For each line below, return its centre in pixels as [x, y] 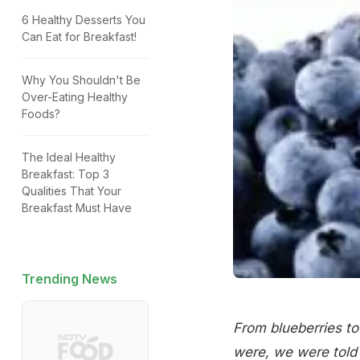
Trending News [70, 279]
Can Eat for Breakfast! [79, 37]
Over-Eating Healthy [75, 97]
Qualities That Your [72, 191]
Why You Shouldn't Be [81, 80]
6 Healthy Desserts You [84, 20]
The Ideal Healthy [69, 157]
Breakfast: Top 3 [65, 174]
